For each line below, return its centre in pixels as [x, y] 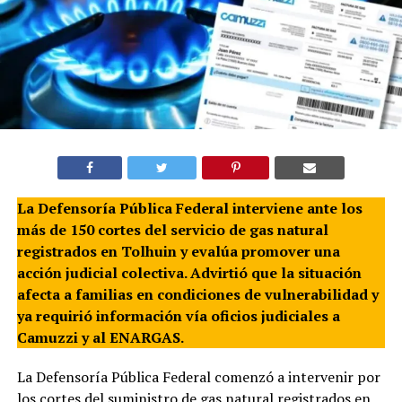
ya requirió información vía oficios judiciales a [178, 315]
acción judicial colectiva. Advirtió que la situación [189, 272]
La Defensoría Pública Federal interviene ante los [189, 208]
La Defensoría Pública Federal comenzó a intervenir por [198, 376]
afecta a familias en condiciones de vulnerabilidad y [197, 294]
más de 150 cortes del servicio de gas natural [172, 229]
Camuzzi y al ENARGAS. [100, 337]
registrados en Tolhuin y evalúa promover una [178, 251]
